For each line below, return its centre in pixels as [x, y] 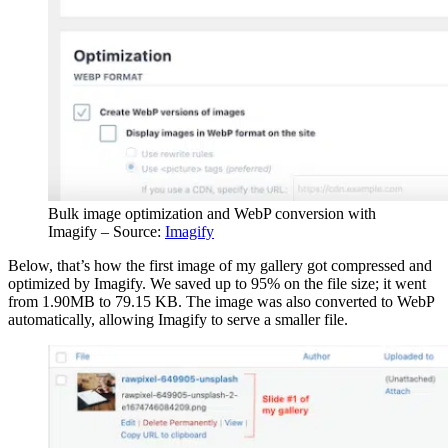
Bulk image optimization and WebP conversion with [212, 213]
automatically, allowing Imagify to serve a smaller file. [180, 319]
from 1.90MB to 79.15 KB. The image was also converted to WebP [221, 301]
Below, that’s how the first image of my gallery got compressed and [220, 265]
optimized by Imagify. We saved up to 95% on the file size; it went [217, 283]
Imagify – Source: [106, 231]
